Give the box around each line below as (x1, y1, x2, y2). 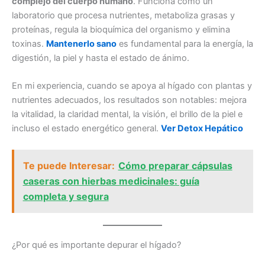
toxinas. (12, 38, 46, 50)
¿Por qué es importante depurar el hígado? (12, 239, 181, 250)
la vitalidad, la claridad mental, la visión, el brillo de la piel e (12, 109, 243, 120)
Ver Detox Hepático (161, 123, 243, 134)
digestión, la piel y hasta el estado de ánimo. (12, 53, 189, 64)
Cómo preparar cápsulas (118, 160, 232, 172)
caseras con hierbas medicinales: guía (22, 175, 199, 188)
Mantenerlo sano (46, 38, 117, 50)
